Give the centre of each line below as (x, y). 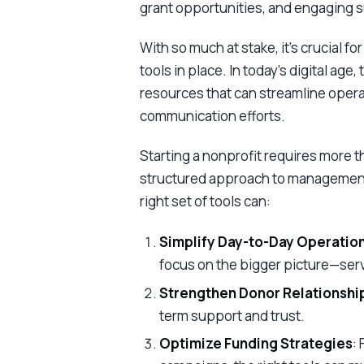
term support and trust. (232, 315)
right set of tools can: (205, 201)
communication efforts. (212, 116)
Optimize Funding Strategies (256, 344)
